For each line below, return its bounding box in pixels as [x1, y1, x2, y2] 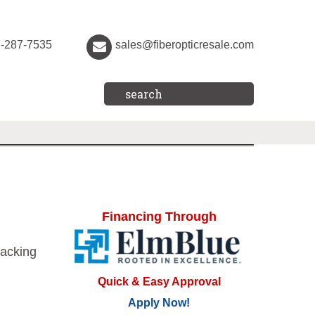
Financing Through [101, 210, 217, 224]
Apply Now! [128, 297, 190, 309]
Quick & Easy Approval [97, 276, 221, 288]
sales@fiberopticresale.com [115, 39, 254, 51]
